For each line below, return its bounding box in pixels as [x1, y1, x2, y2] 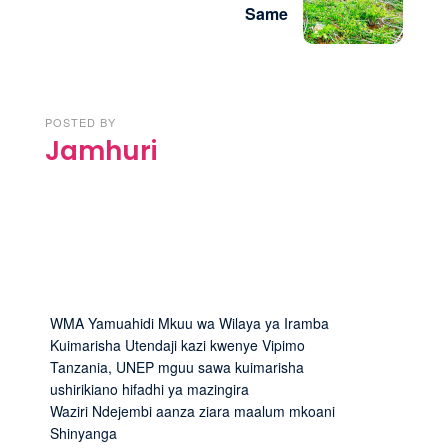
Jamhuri [45, 132, 157, 169]
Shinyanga [50, 422, 117, 443]
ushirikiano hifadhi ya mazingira [50, 378, 249, 399]
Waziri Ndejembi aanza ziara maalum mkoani [50, 400, 335, 421]
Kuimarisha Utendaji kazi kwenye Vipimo [50, 334, 305, 355]
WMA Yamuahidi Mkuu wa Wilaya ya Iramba [50, 312, 329, 333]
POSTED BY [45, 113, 116, 130]
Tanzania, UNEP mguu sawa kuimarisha [50, 356, 304, 377]
